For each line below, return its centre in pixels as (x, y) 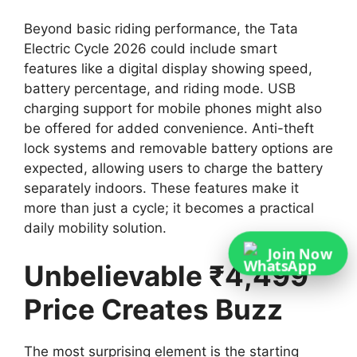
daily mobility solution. (95, 228)
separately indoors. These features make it (161, 188)
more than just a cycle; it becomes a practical (169, 208)
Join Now (299, 253)
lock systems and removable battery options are (178, 149)
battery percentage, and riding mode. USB (160, 89)
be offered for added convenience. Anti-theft (169, 129)
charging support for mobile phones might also (173, 109)
